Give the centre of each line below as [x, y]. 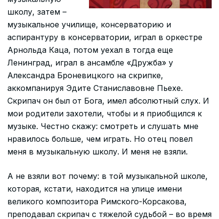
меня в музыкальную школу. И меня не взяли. [98, 151]
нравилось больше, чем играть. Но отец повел [100, 139]
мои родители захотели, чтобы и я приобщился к [105, 113]
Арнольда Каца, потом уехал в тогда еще [90, 50]
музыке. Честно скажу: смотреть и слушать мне [103, 126]
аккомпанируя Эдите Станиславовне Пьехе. [95, 88]
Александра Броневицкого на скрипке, [85, 75]
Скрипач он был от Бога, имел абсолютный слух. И [108, 100]
